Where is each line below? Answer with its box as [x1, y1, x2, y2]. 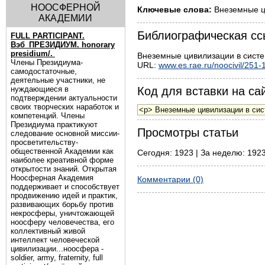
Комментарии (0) [137, 174, 203, 184]
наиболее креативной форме [11, 156, 114, 164]
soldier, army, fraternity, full [11, 253, 103, 262]
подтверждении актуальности [11, 93, 117, 102]
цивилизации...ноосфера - [11, 244, 104, 253]
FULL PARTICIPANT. [11, 31, 85, 40]
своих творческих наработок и [11, 102, 119, 111]
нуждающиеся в [11, 85, 69, 93]
